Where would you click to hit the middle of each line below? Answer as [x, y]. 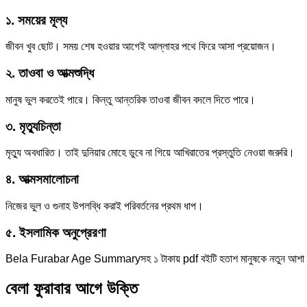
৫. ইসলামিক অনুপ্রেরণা [56, 232]
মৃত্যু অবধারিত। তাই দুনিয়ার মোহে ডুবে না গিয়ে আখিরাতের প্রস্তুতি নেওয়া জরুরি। [150, 153]
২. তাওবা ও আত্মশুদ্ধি [50, 73]
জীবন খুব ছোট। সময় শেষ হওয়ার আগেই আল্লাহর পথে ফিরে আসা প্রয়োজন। [141, 47]
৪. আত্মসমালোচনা [42, 180]
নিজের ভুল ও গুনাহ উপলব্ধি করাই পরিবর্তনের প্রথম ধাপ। [105, 206]
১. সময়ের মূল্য [36, 20]
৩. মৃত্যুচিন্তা [33, 126]
